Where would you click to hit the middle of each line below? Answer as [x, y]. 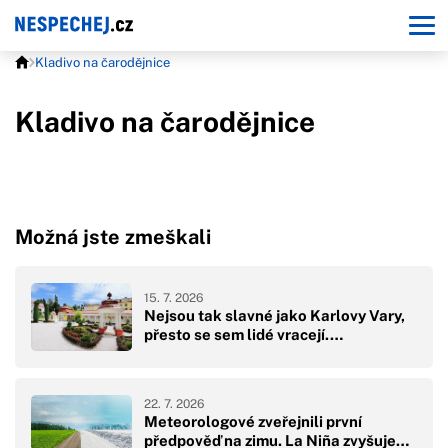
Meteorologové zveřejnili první [253, 422]
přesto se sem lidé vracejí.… [243, 335]
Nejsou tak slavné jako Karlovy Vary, [274, 316]
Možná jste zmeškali [113, 237]
